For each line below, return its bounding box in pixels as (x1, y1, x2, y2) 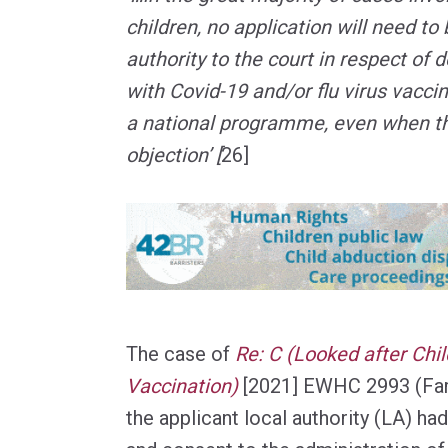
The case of (126, 341, 235, 366)
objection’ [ (126, 142, 221, 167)
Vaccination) (126, 373, 238, 398)
